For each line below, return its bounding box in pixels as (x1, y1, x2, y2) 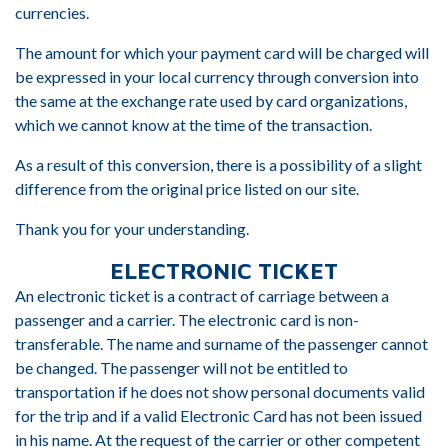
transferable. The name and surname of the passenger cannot (15, 334, 428, 353)
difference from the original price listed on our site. (15, 179, 359, 198)
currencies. (15, 3, 89, 22)
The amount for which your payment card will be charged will (15, 43, 429, 62)
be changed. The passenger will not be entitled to (15, 358, 348, 377)
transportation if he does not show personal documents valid (15, 382, 425, 401)
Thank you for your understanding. (15, 219, 249, 238)
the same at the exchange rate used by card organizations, (15, 91, 407, 110)
